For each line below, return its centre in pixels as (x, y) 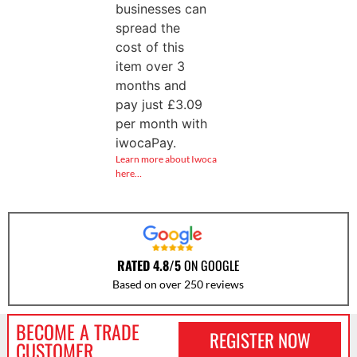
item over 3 (150, 67)
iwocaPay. (145, 143)
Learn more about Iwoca (166, 159)
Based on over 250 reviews (178, 284)
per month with (161, 124)
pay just (141, 105)
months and (151, 86)
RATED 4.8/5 (149, 266)
